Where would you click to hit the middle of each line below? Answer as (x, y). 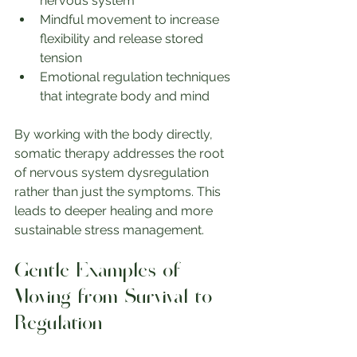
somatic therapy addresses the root (121, 153)
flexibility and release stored (123, 39)
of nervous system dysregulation (113, 173)
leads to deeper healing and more (115, 211)
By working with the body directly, (115, 134)
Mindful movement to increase (131, 20)
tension (61, 58)
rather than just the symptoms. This (119, 192)
